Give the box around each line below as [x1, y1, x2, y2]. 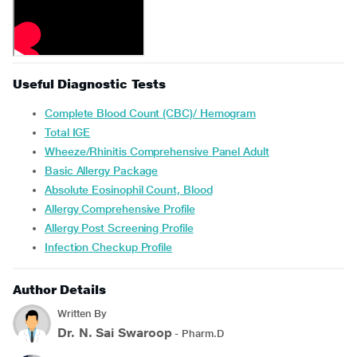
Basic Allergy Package [52, 164, 159, 177]
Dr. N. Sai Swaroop [57, 325, 172, 340]
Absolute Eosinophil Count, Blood [51, 183, 213, 196]
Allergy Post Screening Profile [51, 222, 194, 234]
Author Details [13, 282, 106, 297]
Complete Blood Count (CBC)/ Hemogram [52, 107, 257, 120]
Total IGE [49, 126, 91, 139]
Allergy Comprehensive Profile [51, 202, 195, 215]
